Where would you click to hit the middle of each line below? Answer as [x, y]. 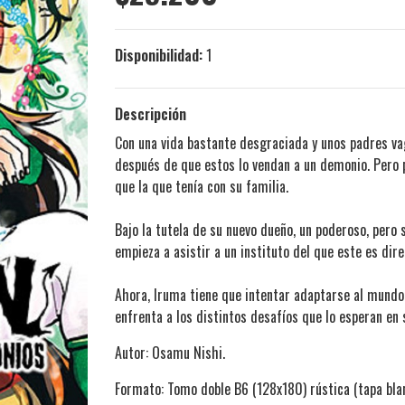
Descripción [151, 114]
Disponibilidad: [159, 56]
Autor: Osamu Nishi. [170, 353]
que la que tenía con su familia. [202, 187]
